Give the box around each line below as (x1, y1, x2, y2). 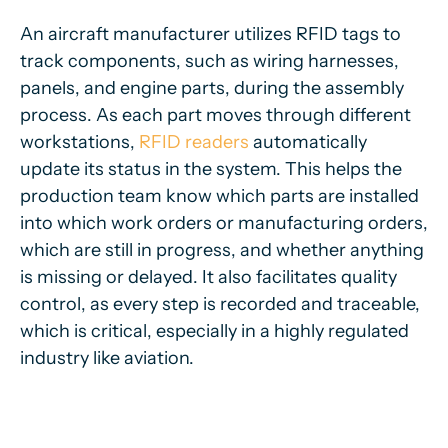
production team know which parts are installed (20, 185, 419, 207)
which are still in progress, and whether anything (20, 239, 424, 261)
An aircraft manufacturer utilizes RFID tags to (20, 23, 401, 45)
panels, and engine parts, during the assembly (20, 77, 404, 99)
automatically (249, 131, 367, 153)
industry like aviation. (20, 347, 194, 369)
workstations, (20, 131, 139, 153)
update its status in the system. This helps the (20, 158, 402, 180)
